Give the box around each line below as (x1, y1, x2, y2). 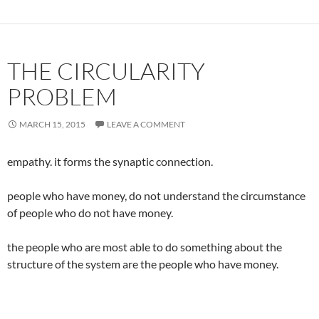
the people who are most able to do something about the (7, 240, 282, 253)
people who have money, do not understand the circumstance (7, 189, 305, 202)
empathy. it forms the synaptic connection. (7, 155, 213, 168)
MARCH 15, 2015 (19, 119, 85, 130)
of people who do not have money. (7, 206, 173, 219)
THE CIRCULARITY (7, 56, 205, 85)
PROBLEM (7, 82, 117, 111)
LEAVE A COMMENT (107, 119, 185, 130)
